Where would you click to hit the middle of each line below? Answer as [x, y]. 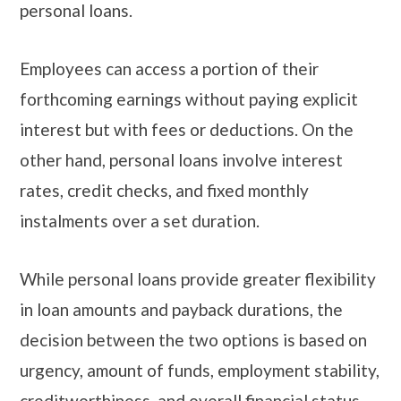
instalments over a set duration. [141, 221]
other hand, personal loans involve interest [181, 160]
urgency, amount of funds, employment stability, [200, 371]
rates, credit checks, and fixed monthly [164, 191]
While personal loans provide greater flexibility [198, 279]
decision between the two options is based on [193, 340]
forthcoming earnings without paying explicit [189, 99]
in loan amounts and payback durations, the [181, 310]
